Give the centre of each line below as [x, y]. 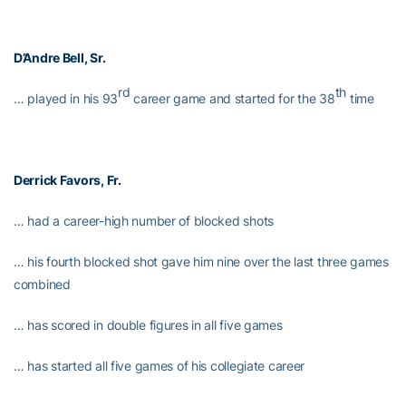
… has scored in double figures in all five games [148, 325]
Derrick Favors [58, 180]
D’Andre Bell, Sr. [60, 58]
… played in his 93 [66, 98]
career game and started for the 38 [232, 98]
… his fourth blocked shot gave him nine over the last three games [201, 261]
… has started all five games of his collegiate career [159, 366]
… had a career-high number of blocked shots [144, 221]
